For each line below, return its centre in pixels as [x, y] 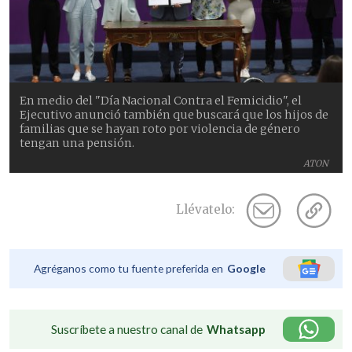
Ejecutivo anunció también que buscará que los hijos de [174, 114]
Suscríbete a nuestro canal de [127, 329]
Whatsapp [236, 329]
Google [246, 268]
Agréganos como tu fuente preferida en [128, 268]
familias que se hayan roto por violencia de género [160, 128]
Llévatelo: [205, 210]
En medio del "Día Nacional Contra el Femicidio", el [161, 100]
